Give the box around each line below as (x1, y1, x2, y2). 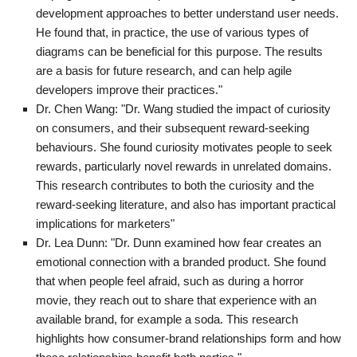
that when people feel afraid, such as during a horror (36, 273, 304, 288)
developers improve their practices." (36, 82, 222, 96)
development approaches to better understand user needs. (36, 6, 339, 20)
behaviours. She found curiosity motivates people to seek (36, 139, 332, 154)
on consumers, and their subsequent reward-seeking (36, 120, 309, 135)
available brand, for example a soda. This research (36, 312, 298, 326)
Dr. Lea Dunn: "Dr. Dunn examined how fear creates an (36, 235, 321, 249)
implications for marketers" (36, 216, 175, 230)
